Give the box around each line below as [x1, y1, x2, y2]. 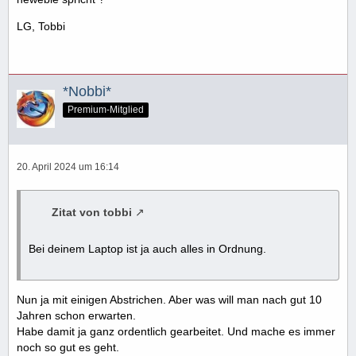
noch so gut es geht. [17, 340, 119, 354]
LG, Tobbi [17, 19, 65, 33]
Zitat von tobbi [52, 205, 132, 219]
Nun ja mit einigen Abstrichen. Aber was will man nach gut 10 [17, 292, 322, 306]
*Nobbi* [63, 83, 111, 99]
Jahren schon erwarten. [17, 308, 136, 322]
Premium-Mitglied [68, 103, 144, 115]
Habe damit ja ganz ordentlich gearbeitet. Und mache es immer [17, 324, 335, 338]
